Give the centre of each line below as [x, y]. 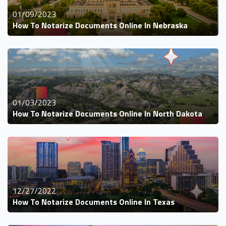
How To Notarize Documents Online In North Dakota [107, 113]
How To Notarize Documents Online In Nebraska [100, 25]
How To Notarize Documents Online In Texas [94, 202]
